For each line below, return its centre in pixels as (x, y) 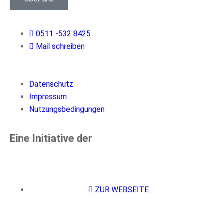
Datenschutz (51, 84)
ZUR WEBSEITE (122, 189)
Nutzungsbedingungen (67, 109)
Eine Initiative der (51, 138)
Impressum (48, 96)
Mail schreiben (60, 46)
